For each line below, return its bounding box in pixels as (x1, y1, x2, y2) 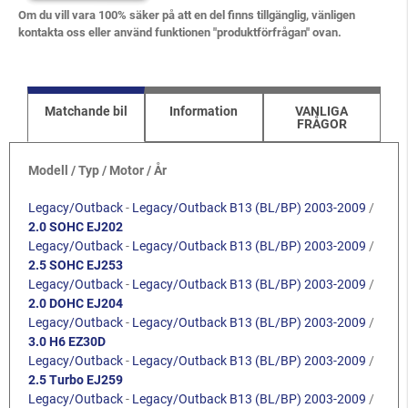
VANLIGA (295, 104, 349, 119)
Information (169, 104, 239, 119)
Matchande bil (45, 104, 128, 119)
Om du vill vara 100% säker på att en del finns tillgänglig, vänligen (18, 7, 355, 22)
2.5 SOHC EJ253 (28, 258, 123, 273)
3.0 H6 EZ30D (28, 334, 106, 350)
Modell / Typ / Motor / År (28, 163, 167, 178)
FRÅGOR (296, 117, 347, 132)
